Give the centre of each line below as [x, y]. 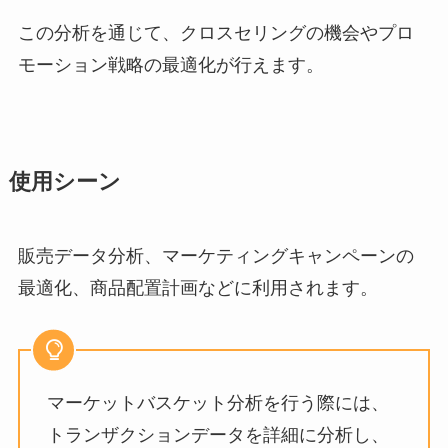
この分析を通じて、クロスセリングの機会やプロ [215, 33]
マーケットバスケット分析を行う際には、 [217, 402]
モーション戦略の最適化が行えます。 [170, 65]
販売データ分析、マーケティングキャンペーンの [215, 256]
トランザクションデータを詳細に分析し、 [217, 434]
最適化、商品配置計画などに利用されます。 [197, 288]
